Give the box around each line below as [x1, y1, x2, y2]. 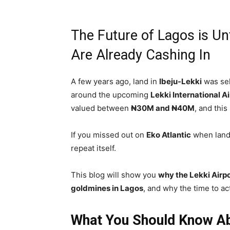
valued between [71, 103, 131, 113]
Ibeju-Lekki [159, 76, 202, 86]
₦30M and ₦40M [131, 103, 195, 113]
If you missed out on [71, 130, 146, 140]
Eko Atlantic [146, 130, 191, 140]
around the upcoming [71, 90, 150, 100]
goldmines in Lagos [71, 183, 143, 193]
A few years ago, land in [71, 76, 159, 86]
